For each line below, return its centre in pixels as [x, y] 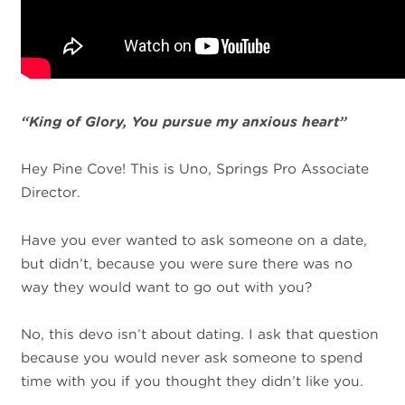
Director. [51, 193]
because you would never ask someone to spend [192, 357]
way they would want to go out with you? [167, 287]
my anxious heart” [280, 121]
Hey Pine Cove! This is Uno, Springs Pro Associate [195, 169]
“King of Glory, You [92, 121]
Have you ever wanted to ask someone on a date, [194, 240]
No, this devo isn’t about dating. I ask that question [200, 334]
